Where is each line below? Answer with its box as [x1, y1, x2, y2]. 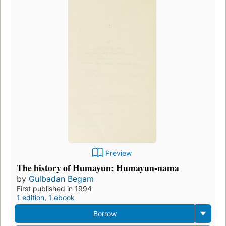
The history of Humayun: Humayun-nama [17, 160, 179, 174]
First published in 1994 [17, 184, 92, 193]
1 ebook [48, 193, 75, 202]
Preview [105, 148, 132, 157]
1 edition [17, 193, 44, 202]
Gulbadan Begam [29, 173, 94, 184]
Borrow [93, 209, 117, 218]
